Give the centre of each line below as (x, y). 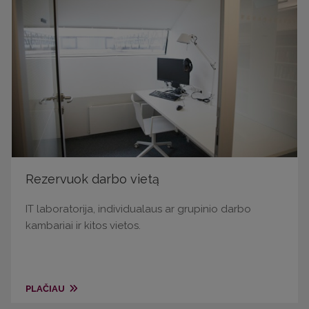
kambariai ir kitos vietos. (83, 226)
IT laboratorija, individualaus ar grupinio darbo (138, 209)
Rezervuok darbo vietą (92, 179)
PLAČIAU (46, 289)
